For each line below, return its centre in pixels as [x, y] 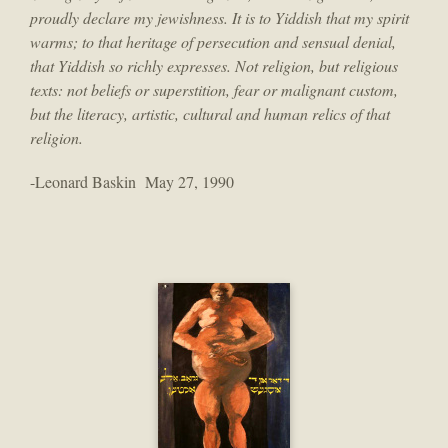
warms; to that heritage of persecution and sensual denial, [213, 42]
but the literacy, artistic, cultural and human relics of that [210, 114]
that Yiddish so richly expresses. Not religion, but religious [214, 66]
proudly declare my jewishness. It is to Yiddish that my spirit [219, 18]
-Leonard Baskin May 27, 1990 [132, 182]
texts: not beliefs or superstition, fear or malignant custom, [214, 90]
